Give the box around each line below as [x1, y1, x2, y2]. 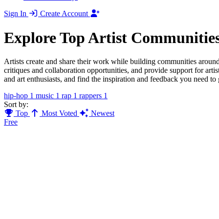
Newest [89, 109, 114, 117]
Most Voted [40, 109, 79, 117]
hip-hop [4, 91, 28, 100]
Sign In [4, 9, 28, 18]
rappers [79, 91, 102, 100]
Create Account [40, 9, 90, 18]
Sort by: [4, 100, 28, 109]
